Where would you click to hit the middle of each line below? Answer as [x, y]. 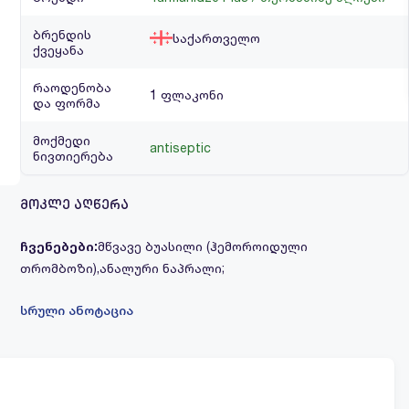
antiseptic [180, 147]
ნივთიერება [73, 156]
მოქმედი [62, 140]
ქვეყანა [58, 50]
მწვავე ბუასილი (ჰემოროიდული [203, 246]
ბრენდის [62, 34]
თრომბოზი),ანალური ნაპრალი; [122, 268]
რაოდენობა [72, 87]
